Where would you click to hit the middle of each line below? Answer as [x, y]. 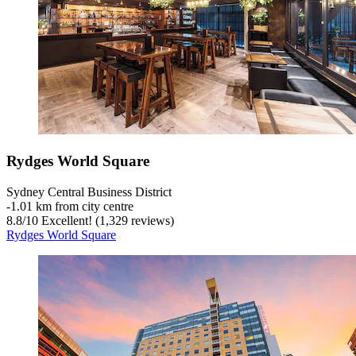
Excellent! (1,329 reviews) [106, 220]
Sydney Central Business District [89, 192]
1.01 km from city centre [72, 206]
